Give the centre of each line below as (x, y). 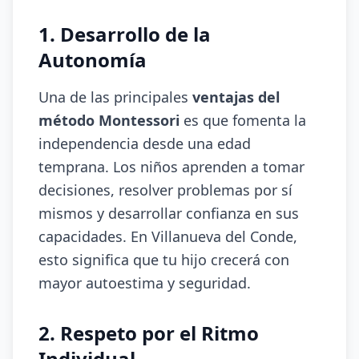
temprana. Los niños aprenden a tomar (171, 167)
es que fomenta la (243, 120)
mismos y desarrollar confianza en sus (169, 213)
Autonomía (93, 60)
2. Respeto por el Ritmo (149, 333)
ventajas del (236, 97)
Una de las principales (115, 97)
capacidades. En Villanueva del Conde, (168, 236)
